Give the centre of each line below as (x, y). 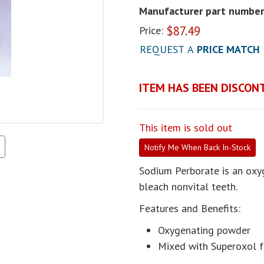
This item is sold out (186, 128)
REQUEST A (168, 49)
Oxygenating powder (204, 230)
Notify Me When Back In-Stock (197, 147)
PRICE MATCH (228, 49)
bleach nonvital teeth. (189, 187)
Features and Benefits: (190, 208)
